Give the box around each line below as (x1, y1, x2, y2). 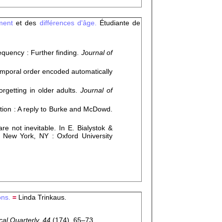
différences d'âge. (36, 19, 100, 27)
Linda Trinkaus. (16, 193, 66, 201)
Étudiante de (99, 19, 141, 27)
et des (12, 19, 37, 27)
